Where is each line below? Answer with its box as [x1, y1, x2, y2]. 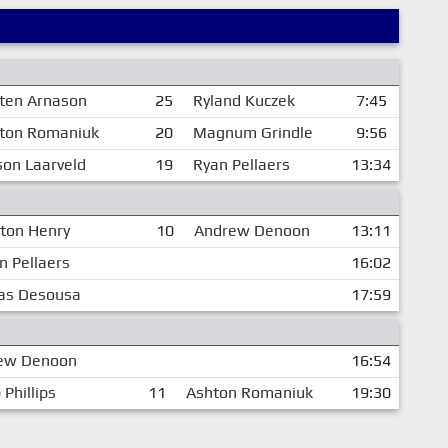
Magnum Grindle [192, 122, 313, 142]
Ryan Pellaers [192, 154, 290, 174]
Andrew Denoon [193, 220, 310, 240]
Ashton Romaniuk [185, 382, 313, 402]
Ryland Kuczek [192, 90, 295, 110]
